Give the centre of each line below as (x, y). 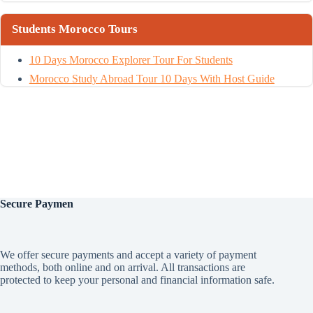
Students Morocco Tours (75, 29)
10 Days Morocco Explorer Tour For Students (131, 59)
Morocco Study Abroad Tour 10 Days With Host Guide (152, 79)
